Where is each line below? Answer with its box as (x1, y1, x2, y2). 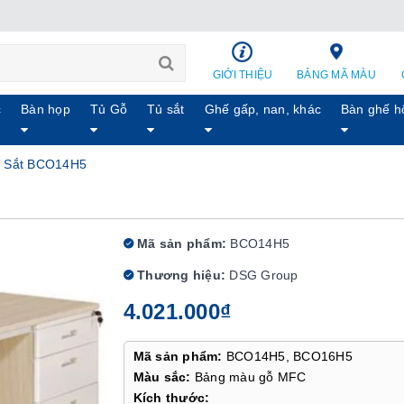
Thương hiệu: (133, 268, 225, 282)
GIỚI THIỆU (212, 69, 273, 81)
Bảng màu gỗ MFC (194, 370, 307, 384)
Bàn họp (21, 102, 70, 116)
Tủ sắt (147, 102, 185, 116)
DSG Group (229, 268, 298, 282)
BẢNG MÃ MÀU (297, 69, 376, 81)
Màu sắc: (133, 370, 195, 384)
